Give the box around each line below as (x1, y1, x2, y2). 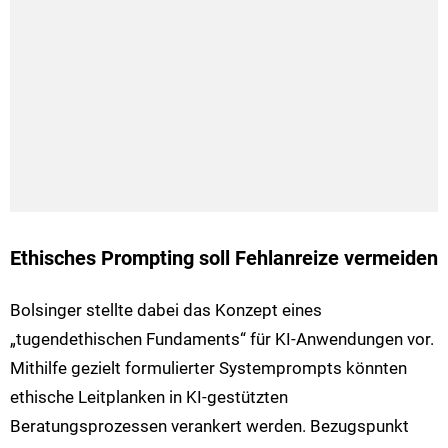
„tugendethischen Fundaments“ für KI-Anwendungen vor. (10, 328, 434, 349)
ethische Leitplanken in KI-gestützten (10, 386, 288, 407)
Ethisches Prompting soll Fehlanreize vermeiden (10, 246, 438, 270)
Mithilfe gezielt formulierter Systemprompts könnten (10, 357, 407, 378)
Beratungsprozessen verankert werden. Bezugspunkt (10, 415, 409, 436)
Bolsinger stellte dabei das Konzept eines (10, 299, 322, 320)
